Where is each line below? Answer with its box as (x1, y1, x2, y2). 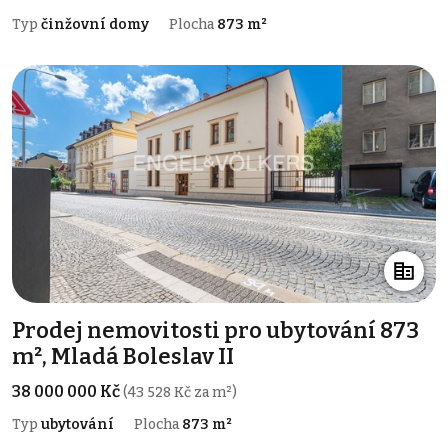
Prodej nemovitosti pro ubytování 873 (12, 317, 419, 345)
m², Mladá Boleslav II (12, 343, 234, 371)
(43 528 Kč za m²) (123, 384, 237, 402)
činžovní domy (41, 16, 149, 34)
